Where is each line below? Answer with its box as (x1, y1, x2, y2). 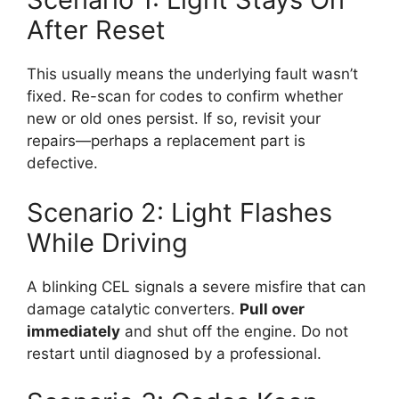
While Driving (27, 226, 188, 258)
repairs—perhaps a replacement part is (27, 132, 305, 151)
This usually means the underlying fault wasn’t (27, 65, 358, 84)
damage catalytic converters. (27, 299, 240, 318)
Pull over (240, 299, 305, 318)
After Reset (27, 14, 166, 46)
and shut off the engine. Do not (120, 322, 348, 340)
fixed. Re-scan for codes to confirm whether (27, 87, 343, 106)
